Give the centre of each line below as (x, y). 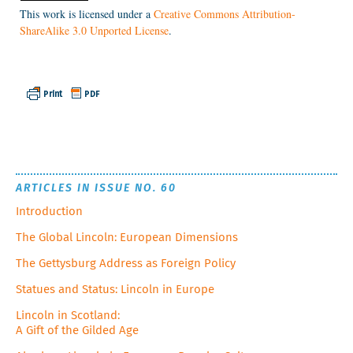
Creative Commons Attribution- (225, 14)
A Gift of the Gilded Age (77, 330)
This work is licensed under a (87, 14)
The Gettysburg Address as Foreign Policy (126, 263)
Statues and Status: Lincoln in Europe (115, 289)
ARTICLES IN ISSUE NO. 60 (96, 188)
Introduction (49, 211)
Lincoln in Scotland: (68, 315)
